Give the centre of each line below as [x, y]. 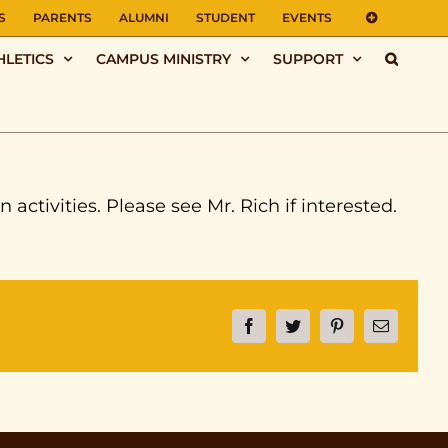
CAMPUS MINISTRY [163, 58]
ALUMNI [144, 17]
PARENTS [62, 17]
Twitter [314, 332]
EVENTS [307, 17]
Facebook [278, 332]
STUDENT [225, 17]
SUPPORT [308, 58]
